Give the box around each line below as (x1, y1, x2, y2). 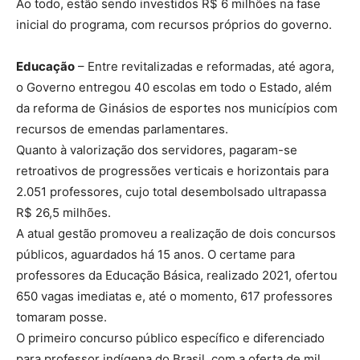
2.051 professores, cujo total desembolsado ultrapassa (16, 183, 326, 199)
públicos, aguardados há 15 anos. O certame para (16, 246, 295, 262)
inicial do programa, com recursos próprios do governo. (16, 16, 332, 32)
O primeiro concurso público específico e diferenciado (16, 329, 325, 346)
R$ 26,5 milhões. (16, 204, 111, 220)
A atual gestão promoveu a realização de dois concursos (16, 225, 336, 241)
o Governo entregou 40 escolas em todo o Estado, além (16, 79, 332, 95)
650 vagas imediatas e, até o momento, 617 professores (16, 288, 333, 304)
